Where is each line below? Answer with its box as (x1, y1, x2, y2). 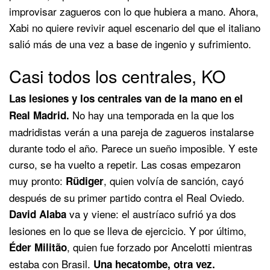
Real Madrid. (9, 107, 69, 122)
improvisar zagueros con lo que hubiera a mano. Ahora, (9, 3, 259, 19)
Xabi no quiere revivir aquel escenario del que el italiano (9, 19, 260, 35)
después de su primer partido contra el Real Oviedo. (9, 189, 245, 205)
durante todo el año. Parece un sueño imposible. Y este (9, 140, 257, 155)
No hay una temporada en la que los (69, 107, 234, 122)
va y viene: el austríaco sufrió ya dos (66, 206, 236, 221)
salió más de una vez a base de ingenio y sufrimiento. (9, 36, 251, 51)
